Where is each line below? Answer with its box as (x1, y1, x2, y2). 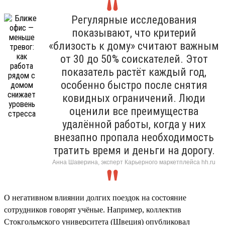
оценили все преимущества (69, 104, 198, 118)
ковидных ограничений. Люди (62, 91, 205, 104)
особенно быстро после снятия (60, 78, 207, 91)
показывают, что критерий (71, 26, 196, 39)
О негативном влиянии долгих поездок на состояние (4, 193, 186, 202)
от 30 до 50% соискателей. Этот (60, 52, 208, 65)
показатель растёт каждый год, (61, 65, 206, 78)
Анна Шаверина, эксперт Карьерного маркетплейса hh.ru (52, 158, 215, 166)
